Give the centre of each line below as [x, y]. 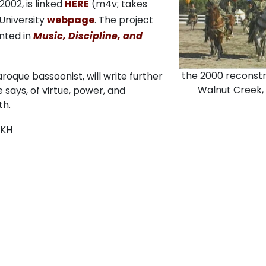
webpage [71, 20]
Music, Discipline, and [88, 36]
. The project [124, 20]
